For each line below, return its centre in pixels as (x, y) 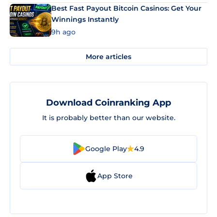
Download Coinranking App (108, 103)
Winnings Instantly (85, 19)
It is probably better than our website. (108, 118)
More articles (108, 56)
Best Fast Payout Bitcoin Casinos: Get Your (126, 8)
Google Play (106, 148)
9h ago (63, 32)
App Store (115, 176)
